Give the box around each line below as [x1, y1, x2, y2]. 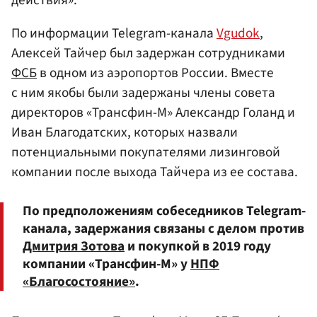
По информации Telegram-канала [11, 23, 217, 44]
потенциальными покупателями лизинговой [11, 142, 280, 163]
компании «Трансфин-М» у [23, 254, 190, 275]
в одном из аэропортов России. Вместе [37, 63, 274, 83]
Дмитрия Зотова [23, 236, 125, 257]
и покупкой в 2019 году [125, 236, 271, 257]
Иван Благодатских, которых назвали [11, 122, 238, 143]
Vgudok [217, 23, 260, 44]
